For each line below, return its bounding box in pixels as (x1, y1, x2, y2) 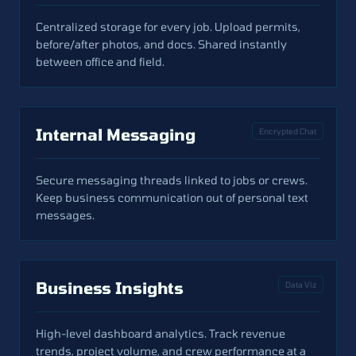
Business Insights (36, 278, 184, 297)
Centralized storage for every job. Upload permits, (36, 20, 300, 33)
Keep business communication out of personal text (36, 191, 308, 204)
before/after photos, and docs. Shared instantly (36, 37, 287, 51)
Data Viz (285, 280, 316, 289)
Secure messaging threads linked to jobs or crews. (36, 173, 308, 187)
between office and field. (36, 55, 164, 68)
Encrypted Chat (259, 126, 316, 136)
